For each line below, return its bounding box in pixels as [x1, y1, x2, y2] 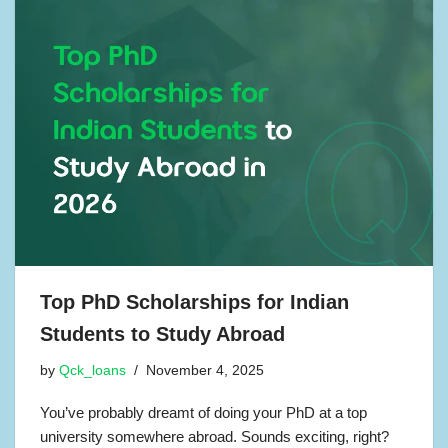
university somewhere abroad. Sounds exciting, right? [40, 427, 389, 445]
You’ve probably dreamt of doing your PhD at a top [40, 403, 367, 421]
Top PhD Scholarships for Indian [40, 290, 349, 313]
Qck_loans [59, 362, 126, 378]
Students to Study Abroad [40, 322, 285, 345]
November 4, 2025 [146, 362, 264, 378]
